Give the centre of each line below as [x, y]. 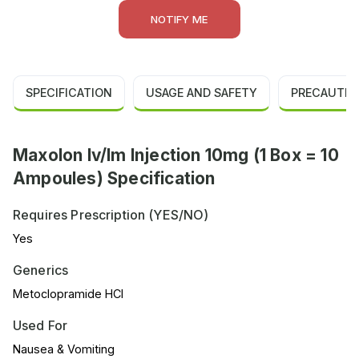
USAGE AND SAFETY [202, 93]
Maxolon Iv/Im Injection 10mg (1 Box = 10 [176, 155]
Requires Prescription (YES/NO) [111, 215]
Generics [41, 270]
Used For [40, 326]
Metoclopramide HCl [68, 294]
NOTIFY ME [179, 20]
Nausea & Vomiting [64, 349]
